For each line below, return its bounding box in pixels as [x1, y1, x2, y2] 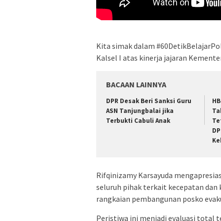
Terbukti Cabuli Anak [106, 116, 170, 125]
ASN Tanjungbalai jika [106, 106, 174, 115]
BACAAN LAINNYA [106, 79, 166, 89]
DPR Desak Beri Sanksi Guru [106, 96, 191, 105]
